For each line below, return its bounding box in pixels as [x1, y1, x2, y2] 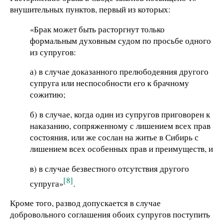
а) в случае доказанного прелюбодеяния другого [30, 66, 209, 78]
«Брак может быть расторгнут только [30, 23, 165, 35]
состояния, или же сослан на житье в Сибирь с [30, 131, 199, 143]
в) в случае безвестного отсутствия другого [30, 162, 189, 174]
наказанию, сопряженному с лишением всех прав [30, 120, 211, 132]
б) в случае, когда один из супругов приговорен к [30, 109, 210, 120]
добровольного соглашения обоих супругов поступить [10, 209, 210, 221]
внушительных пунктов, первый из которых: [10, 3, 171, 15]
